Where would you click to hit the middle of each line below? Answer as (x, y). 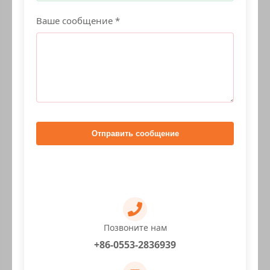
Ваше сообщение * (78, 20)
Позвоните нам (135, 227)
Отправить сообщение (135, 133)
